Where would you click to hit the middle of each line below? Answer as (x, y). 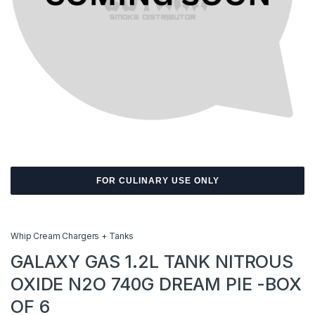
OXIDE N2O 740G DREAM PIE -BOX (156, 284)
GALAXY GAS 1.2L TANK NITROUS (152, 261)
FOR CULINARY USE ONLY (157, 181)
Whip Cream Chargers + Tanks (72, 236)
